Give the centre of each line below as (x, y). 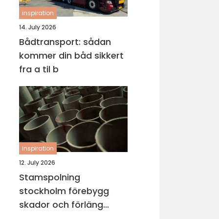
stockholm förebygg (44, 191)
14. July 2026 (38, 27)
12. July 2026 (37, 163)
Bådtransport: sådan (65, 42)
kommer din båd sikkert (71, 55)
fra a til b (39, 69)
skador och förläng (61, 205)
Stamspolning (50, 177)
